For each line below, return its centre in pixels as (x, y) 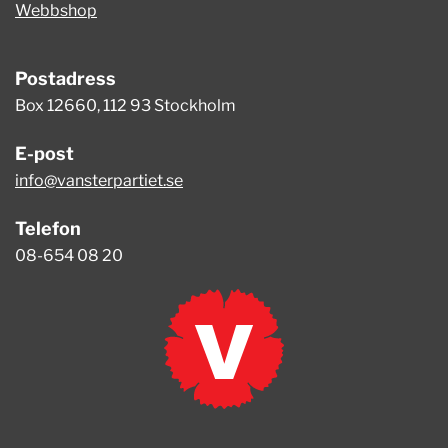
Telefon (48, 228)
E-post (44, 153)
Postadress (65, 78)
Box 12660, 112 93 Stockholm (125, 105)
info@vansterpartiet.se (99, 180)
